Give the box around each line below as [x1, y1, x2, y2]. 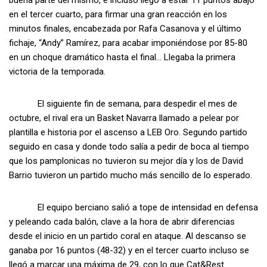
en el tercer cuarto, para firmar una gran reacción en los [9, 9, 227, 20]
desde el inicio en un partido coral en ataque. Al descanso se [9, 231, 246, 242]
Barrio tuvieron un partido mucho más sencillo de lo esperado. [9, 170, 252, 181]
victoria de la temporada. [9, 66, 105, 77]
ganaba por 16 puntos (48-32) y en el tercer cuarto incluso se [9, 245, 249, 256]
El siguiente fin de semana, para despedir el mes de [9, 98, 237, 110]
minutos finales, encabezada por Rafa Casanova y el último [9, 23, 241, 35]
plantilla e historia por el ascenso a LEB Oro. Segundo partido [9, 127, 247, 138]
